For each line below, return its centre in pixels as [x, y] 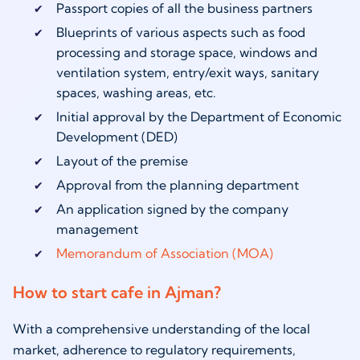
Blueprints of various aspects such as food [180, 33]
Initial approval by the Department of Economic [198, 117]
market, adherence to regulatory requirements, [154, 349]
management [97, 229]
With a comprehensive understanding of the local [162, 328]
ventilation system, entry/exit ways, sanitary [187, 73]
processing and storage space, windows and [186, 53]
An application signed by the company [172, 209]
